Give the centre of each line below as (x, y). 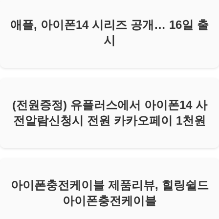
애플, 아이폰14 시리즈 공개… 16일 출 (109, 25)
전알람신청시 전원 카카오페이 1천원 (109, 121)
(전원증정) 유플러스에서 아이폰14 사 (109, 105)
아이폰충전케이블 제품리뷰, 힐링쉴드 (109, 185)
